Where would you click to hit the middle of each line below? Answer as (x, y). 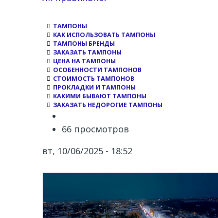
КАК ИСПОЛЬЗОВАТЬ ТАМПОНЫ (104, 35)
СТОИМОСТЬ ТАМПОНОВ (94, 79)
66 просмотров (95, 129)
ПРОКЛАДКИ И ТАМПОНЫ (94, 87)
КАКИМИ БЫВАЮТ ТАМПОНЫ (100, 96)
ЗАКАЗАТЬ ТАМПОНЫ (87, 52)
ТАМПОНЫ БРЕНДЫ (84, 44)
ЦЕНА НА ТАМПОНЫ (84, 61)
